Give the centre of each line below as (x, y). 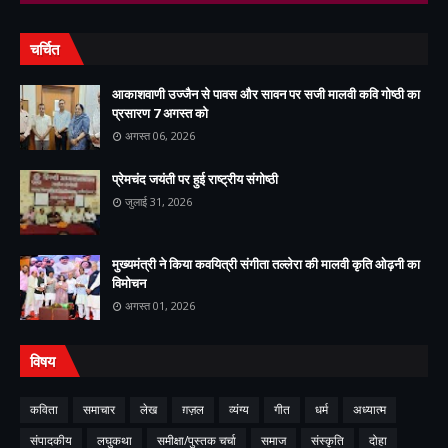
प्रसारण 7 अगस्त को (160, 113)
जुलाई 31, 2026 (158, 201)
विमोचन (129, 283)
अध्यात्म (369, 409)
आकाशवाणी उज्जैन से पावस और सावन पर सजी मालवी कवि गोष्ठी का (266, 94)
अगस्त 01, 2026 (160, 305)
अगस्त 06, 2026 (160, 135)
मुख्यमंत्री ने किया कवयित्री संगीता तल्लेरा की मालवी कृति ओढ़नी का (266, 264)
